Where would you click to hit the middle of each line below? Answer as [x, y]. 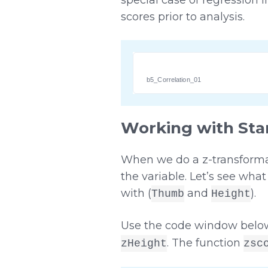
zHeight [144, 243]
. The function [205, 243]
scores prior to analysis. [182, 16]
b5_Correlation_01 [174, 80]
